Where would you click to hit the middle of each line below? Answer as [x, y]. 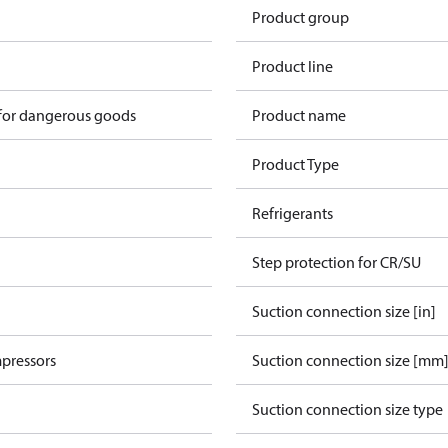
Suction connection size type [347, 409]
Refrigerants [292, 213]
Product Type [295, 164]
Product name [299, 115]
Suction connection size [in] [344, 311]
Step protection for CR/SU [336, 262]
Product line [292, 66]
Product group [300, 17]
